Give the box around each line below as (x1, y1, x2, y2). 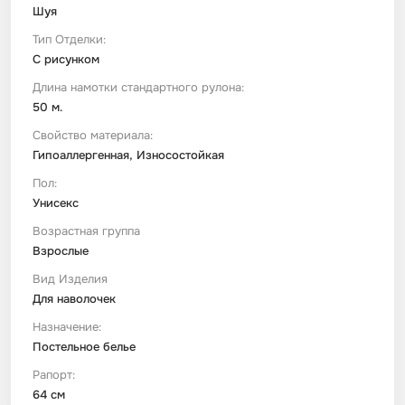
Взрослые (33, 243, 89, 259)
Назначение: (33, 319, 101, 334)
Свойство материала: (33, 127, 153, 143)
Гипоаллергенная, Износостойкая (33, 147, 224, 163)
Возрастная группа (33, 223, 140, 239)
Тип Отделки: (33, 32, 106, 47)
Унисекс (33, 195, 79, 211)
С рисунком (33, 52, 99, 67)
